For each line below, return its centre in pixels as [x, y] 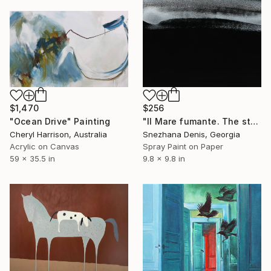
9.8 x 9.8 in [164, 158]
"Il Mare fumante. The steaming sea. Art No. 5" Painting [254, 121]
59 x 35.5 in [32, 158]
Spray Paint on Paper [183, 146]
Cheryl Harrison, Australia [58, 134]
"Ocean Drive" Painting [60, 121]
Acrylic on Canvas [44, 146]
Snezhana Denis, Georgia [191, 134]
